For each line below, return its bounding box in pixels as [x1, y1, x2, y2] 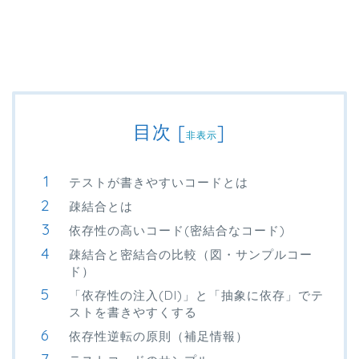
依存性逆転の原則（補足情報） [69, 329, 248, 345]
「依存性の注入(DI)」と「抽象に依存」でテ [69, 288, 324, 304]
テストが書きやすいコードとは [69, 175, 248, 191]
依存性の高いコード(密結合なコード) [69, 223, 285, 239]
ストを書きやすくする [69, 305, 197, 321]
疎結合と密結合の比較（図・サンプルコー [69, 247, 313, 263]
